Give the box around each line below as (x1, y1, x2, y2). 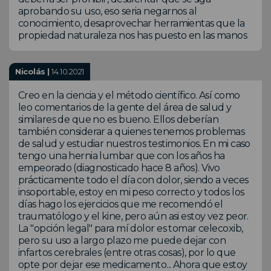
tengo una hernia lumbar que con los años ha (18, 149, 225, 162)
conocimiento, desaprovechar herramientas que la (18, 17, 245, 29)
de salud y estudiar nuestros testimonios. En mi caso (18, 137, 250, 149)
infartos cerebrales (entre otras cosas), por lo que (18, 246, 236, 258)
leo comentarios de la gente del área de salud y (18, 101, 232, 113)
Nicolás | (15, 66, 52, 76)
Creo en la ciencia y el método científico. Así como (18, 89, 240, 101)
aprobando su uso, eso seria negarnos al (18, 5, 197, 17)
